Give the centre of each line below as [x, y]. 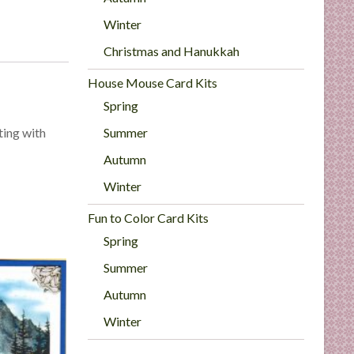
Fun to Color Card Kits [149, 218]
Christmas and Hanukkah [172, 51]
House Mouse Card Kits [153, 83]
